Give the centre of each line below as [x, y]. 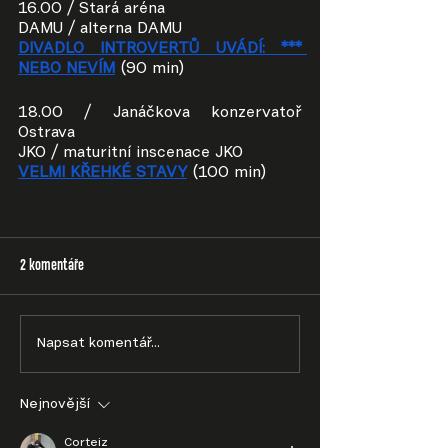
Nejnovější [55, 405]
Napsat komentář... [98, 343]
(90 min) [152, 69]
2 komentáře [52, 266]
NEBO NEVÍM [66, 69]
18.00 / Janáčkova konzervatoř [160, 113]
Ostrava [46, 133]
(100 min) [229, 173]
